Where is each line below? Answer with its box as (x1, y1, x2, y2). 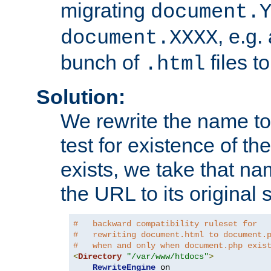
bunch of (60, 51, 145, 74)
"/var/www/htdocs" (126, 252, 209, 262)
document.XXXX (60, 27, 218, 50)
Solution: (36, 85, 125, 109)
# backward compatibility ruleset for (73, 219, 257, 229)
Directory (78, 252, 122, 262)
